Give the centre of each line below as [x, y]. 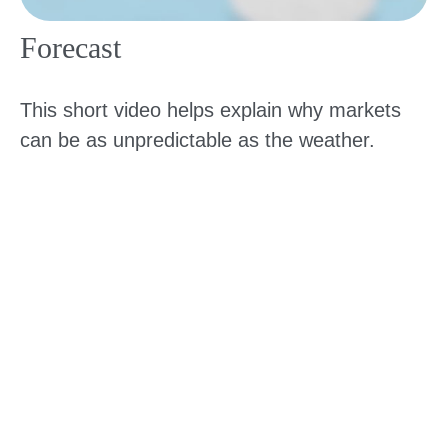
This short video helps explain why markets [210, 110]
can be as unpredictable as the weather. [197, 140]
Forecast [70, 48]
